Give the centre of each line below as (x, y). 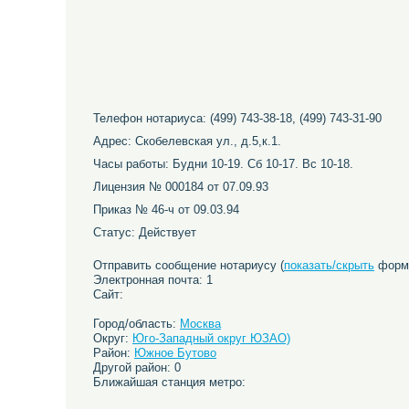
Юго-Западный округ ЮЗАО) (211, 338)
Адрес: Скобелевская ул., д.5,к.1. (187, 141)
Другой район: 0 (137, 367)
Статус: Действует (145, 232)
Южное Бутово (175, 353)
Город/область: (136, 324)
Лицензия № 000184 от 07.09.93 (181, 187)
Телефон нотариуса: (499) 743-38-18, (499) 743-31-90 (237, 118)
